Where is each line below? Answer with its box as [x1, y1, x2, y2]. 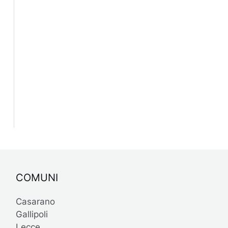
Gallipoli [15, 209, 48, 219]
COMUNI [15, 171, 58, 184]
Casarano [15, 196, 55, 207]
